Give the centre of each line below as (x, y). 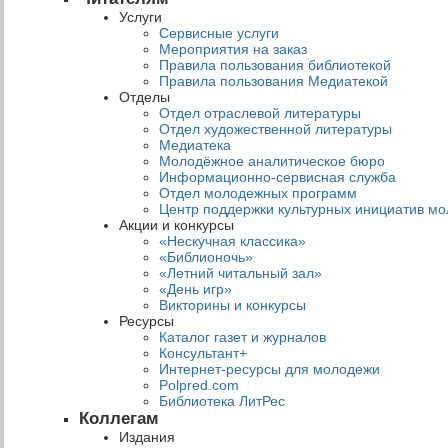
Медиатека (194, 144)
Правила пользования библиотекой (274, 64)
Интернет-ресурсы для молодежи (269, 368)
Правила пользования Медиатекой (273, 80)
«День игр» (195, 288)
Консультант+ (202, 352)
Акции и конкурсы (176, 224)
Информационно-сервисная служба (277, 176)
